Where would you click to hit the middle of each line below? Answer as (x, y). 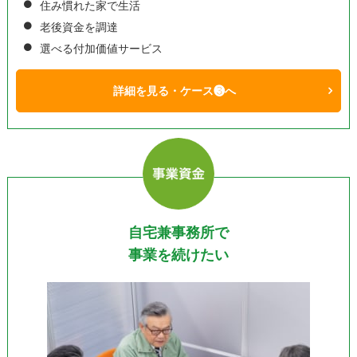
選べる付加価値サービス (101, 48)
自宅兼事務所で (178, 232)
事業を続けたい (178, 254)
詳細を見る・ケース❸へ (174, 90)
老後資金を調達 (78, 26)
